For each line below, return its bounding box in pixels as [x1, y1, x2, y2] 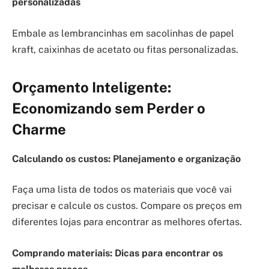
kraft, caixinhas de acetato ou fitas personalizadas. [12, 43, 238, 55]
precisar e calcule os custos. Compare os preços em [12, 200, 242, 212]
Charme [12, 120, 66, 138]
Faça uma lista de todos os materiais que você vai [12, 184, 232, 196]
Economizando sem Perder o [12, 99, 205, 116]
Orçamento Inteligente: [12, 78, 171, 95]
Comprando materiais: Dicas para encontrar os [12, 247, 223, 259]
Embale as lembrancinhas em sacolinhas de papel [12, 27, 234, 39]
